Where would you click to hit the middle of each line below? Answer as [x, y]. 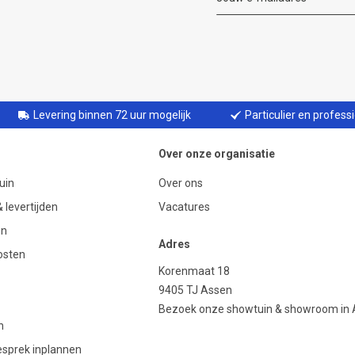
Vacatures [184, 207]
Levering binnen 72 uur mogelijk [112, 115]
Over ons [181, 183]
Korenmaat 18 [194, 271]
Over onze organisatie [217, 154]
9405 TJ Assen [195, 290]
